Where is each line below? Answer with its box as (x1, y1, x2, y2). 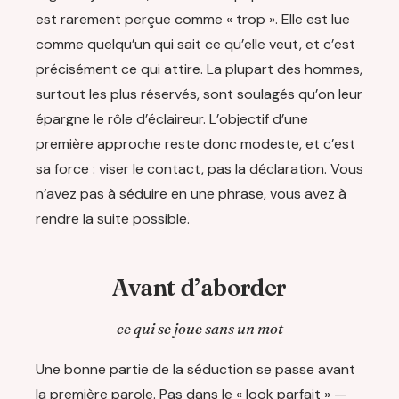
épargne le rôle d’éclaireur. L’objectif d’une (36, 110, 308, 129)
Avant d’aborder (111, 273, 288, 303)
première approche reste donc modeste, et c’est (36, 134, 355, 154)
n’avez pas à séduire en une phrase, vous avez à (36, 184, 346, 204)
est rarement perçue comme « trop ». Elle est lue (36, 10, 350, 29)
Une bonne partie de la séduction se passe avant (36, 360, 355, 379)
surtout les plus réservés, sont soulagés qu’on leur (36, 85, 362, 104)
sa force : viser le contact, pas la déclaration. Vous (36, 159, 363, 179)
